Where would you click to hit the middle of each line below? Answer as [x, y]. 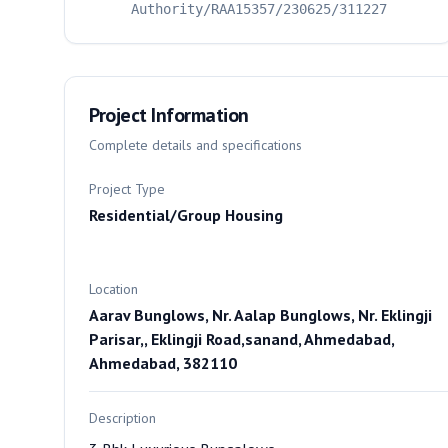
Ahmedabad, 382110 [163, 363]
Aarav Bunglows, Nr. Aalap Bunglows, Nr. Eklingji [260, 315]
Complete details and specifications [195, 145]
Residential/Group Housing [186, 215]
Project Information [169, 115]
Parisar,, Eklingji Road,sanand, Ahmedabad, [241, 339]
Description [122, 418]
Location [113, 289]
